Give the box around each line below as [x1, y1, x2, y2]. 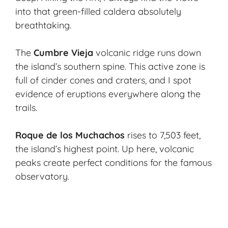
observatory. [15, 170, 69, 183]
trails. [15, 102, 37, 114]
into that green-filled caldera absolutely [15, 6, 181, 18]
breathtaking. [15, 19, 71, 32]
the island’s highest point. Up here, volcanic [15, 143, 194, 155]
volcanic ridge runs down [93, 47, 201, 59]
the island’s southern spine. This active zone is [15, 61, 205, 73]
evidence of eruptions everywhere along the [15, 88, 201, 100]
